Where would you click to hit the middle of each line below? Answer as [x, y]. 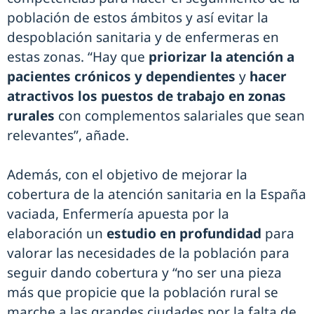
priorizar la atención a [221, 57]
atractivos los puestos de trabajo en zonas [146, 96]
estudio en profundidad [184, 234]
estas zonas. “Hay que [78, 57]
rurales [31, 116]
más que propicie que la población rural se [143, 293]
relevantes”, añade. [68, 136]
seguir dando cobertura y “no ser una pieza [144, 273]
